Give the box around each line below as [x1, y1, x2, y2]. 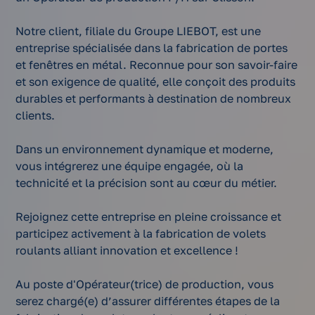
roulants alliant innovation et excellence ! [15, 243, 239, 258]
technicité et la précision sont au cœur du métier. [15, 176, 278, 191]
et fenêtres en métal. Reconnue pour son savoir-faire [15, 58, 298, 72]
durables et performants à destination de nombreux [15, 91, 292, 106]
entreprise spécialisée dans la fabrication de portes [15, 41, 288, 56]
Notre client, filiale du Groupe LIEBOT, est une [15, 24, 262, 39]
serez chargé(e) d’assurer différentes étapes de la [15, 294, 281, 309]
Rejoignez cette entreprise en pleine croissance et [15, 210, 282, 224]
